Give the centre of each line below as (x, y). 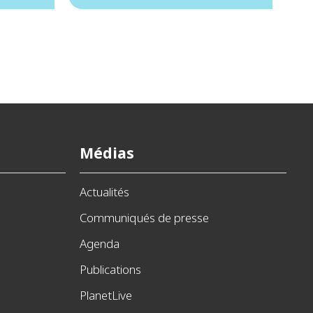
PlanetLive (106, 295)
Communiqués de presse (144, 218)
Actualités (104, 192)
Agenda (100, 243)
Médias (107, 153)
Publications (110, 269)
